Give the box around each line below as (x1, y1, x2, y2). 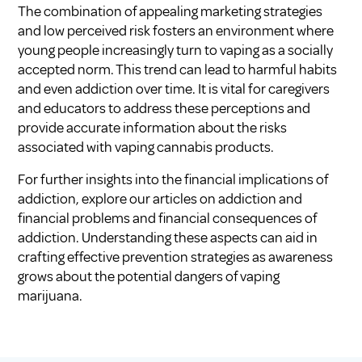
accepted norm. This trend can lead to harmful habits (18, 60, 338, 78)
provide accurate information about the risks (18, 118, 288, 137)
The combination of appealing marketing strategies (18, 2, 323, 20)
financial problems (18, 208, 131, 227)
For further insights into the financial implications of (18, 170, 329, 188)
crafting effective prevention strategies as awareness (18, 247, 334, 266)
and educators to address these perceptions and (18, 99, 311, 117)
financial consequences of (158, 208, 318, 227)
